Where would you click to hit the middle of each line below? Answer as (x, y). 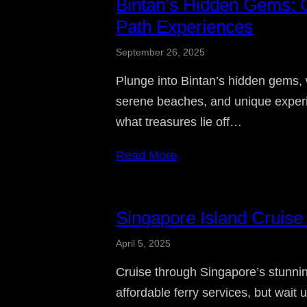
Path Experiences (185, 26)
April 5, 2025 (144, 243)
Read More (147, 155)
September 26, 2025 (161, 52)
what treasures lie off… (179, 122)
